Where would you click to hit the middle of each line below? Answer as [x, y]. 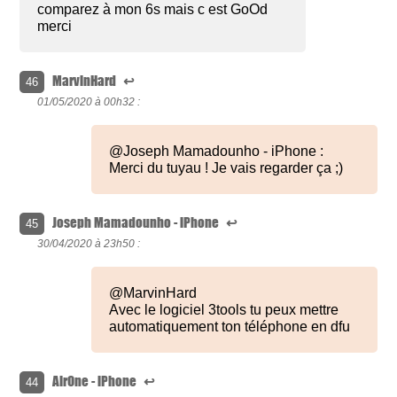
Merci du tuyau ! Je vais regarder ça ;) [226, 168]
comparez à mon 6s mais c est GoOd [153, 10]
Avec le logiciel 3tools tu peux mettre [224, 310]
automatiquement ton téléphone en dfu [230, 327]
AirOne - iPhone [96, 381]
